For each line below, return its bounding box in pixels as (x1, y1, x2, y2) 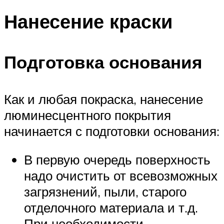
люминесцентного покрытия (4, 106, 171, 123)
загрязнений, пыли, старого (24, 183, 186, 200)
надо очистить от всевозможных (24, 167, 217, 184)
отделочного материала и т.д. (24, 199, 198, 216)
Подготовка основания (4, 51, 202, 73)
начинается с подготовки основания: (4, 122, 219, 139)
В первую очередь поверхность (24, 151, 210, 168)
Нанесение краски (4, 9, 172, 34)
